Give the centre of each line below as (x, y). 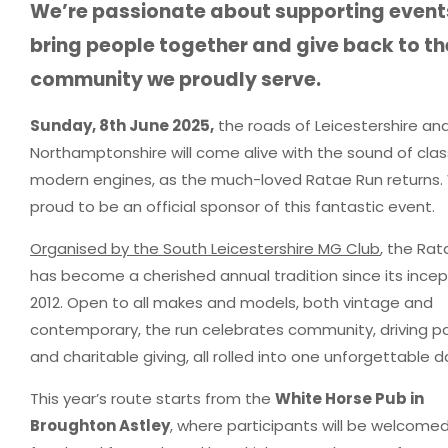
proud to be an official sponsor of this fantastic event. (232, 206)
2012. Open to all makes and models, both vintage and (231, 302)
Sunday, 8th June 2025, (122, 125)
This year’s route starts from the (152, 398)
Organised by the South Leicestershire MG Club (205, 248)
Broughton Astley (100, 425)
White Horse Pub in (349, 398)
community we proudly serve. (175, 79)
